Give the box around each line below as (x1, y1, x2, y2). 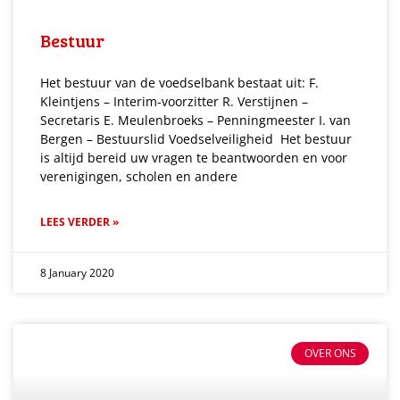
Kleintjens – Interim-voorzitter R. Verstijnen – (40, 92, 308, 110)
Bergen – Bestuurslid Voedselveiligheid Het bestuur (40, 129, 352, 147)
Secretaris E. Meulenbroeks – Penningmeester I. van (40, 111, 351, 129)
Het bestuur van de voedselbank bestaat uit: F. (40, 73, 319, 91)
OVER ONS (304, 346, 356, 362)
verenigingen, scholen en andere (40, 167, 237, 185)
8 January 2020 (40, 264, 114, 280)
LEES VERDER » (40, 213, 119, 229)
